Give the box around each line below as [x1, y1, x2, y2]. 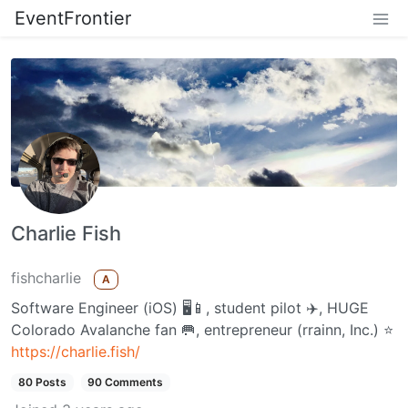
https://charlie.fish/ [11, 342, 140, 362]
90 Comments [87, 375, 164, 390]
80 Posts [17, 375, 66, 390]
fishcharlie [11, 268, 81, 287]
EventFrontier [15, 7, 131, 29]
